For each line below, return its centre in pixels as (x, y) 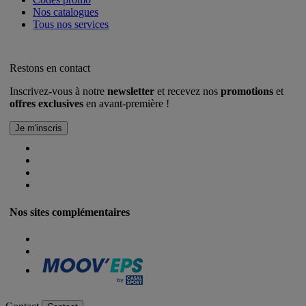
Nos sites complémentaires (70, 212)
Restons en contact (50, 68)
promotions (247, 92)
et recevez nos (187, 92)
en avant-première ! (126, 104)
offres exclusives (46, 104)
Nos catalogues (66, 12)
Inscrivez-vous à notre (58, 92)
